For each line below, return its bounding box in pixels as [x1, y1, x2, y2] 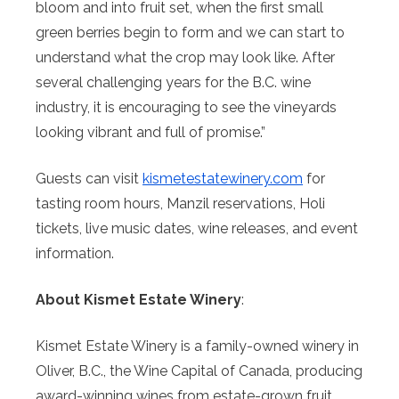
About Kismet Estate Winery [36, 291, 241, 309]
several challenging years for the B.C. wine [36, 74, 311, 92]
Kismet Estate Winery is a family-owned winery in [36, 338, 359, 355]
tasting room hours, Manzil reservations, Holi [36, 195, 325, 213]
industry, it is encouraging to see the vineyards [36, 99, 337, 117]
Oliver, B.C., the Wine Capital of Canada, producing [36, 362, 362, 380]
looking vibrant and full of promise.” [36, 124, 265, 142]
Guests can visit [36, 170, 142, 188]
